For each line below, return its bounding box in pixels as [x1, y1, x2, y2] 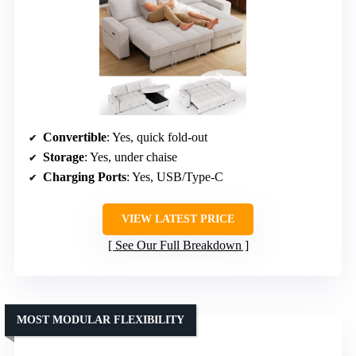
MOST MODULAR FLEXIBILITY [17, 314, 184, 327]
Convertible [43, 130, 106, 145]
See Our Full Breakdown [114, 238, 242, 253]
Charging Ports [43, 170, 126, 184]
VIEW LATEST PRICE [122, 213, 234, 226]
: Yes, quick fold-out [106, 130, 207, 145]
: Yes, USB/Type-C [126, 170, 223, 184]
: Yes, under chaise [84, 150, 177, 164]
